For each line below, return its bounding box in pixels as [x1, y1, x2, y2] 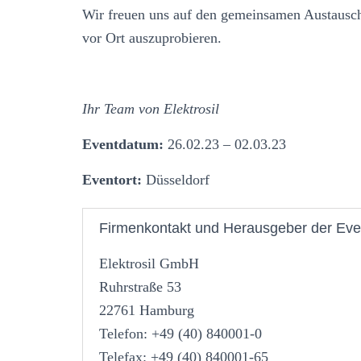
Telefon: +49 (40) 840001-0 [99, 325, 262, 342]
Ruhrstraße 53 [99, 278, 181, 295]
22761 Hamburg [99, 301, 194, 318]
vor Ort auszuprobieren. [82, 29, 222, 46]
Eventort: [82, 171, 142, 188]
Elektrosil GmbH [99, 255, 199, 272]
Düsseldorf [142, 171, 210, 188]
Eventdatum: [82, 135, 164, 152]
